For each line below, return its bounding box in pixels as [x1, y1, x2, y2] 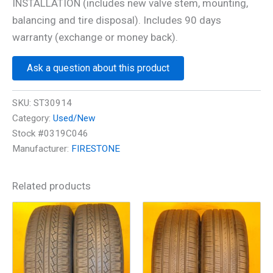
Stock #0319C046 [12, 127, 88, 139]
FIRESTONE [71, 143, 120, 154]
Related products [12, 179, 91, 192]
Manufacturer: [12, 143, 71, 154]
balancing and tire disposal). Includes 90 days [12, 14, 221, 27]
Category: [12, 112, 53, 124]
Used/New [53, 112, 96, 124]
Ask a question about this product [27, 62, 169, 74]
